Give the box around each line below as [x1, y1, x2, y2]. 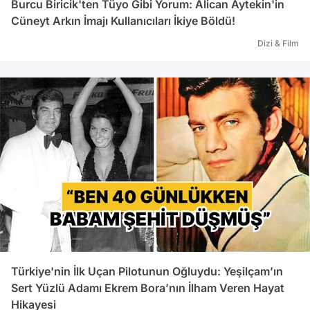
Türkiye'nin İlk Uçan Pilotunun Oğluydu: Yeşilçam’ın [11, 264, 283, 278]
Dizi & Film [257, 37, 299, 48]
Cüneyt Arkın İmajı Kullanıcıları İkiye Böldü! [11, 13, 235, 28]
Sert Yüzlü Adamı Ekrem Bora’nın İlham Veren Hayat [11, 280, 284, 295]
